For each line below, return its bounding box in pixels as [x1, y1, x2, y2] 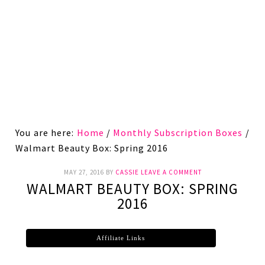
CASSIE [115, 168, 139, 176]
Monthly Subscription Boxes [113, 127, 243, 138]
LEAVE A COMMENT [140, 168, 202, 176]
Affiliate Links [96, 234, 146, 241]
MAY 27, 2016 [63, 168, 104, 176]
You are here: [15, 127, 77, 138]
